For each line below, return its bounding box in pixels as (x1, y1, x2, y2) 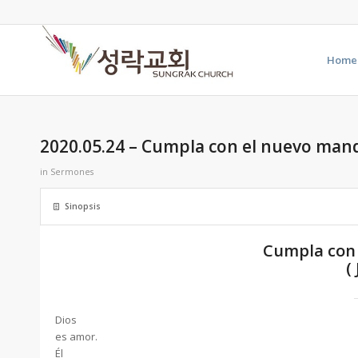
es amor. (55, 329, 97, 344)
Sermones (50, 166, 93, 177)
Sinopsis (65, 201, 101, 212)
